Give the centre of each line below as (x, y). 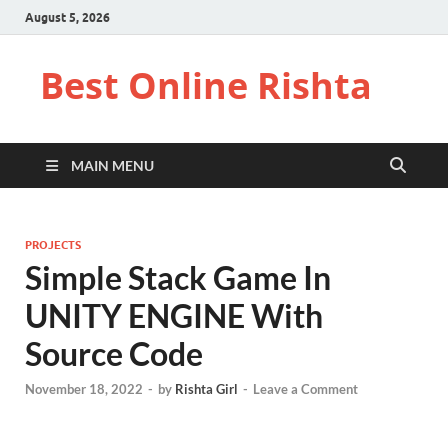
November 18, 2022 (84, 389)
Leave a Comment (305, 389)
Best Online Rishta (206, 85)
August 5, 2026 (67, 17)
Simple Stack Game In (178, 277)
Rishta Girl (206, 389)
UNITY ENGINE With (174, 315)
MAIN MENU (112, 165)
